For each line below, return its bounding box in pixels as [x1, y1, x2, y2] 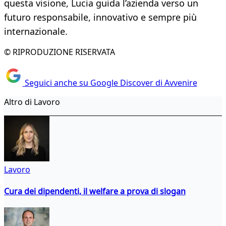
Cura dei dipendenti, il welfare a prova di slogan [4, 185, 186, 197]
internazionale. [4, 25, 68, 38]
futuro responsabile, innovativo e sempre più [4, 11, 197, 24]
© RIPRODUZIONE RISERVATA [4, 46, 115, 58]
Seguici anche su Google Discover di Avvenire [22, 77, 197, 88]
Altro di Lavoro [4, 96, 60, 107]
